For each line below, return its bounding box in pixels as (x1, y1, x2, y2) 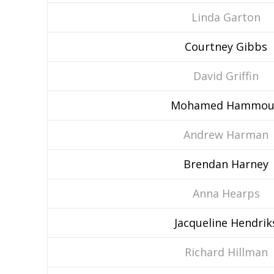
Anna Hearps (192, 186, 260, 201)
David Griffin (193, 68, 259, 83)
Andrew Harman (183, 127, 268, 142)
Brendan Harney (183, 157, 268, 171)
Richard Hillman (184, 245, 268, 259)
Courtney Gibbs (185, 39, 267, 54)
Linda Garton (191, 10, 261, 24)
